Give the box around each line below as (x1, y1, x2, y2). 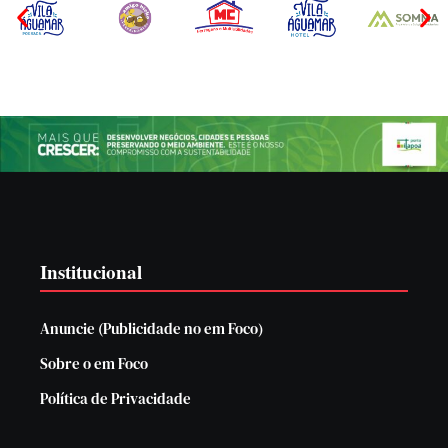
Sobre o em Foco (40, 352, 148, 374)
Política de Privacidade (40, 387, 191, 409)
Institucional (40, 257, 142, 285)
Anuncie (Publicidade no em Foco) (40, 317, 263, 339)
